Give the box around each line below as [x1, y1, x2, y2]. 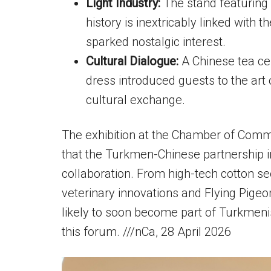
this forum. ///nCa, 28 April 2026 [62, 224, 231, 239]
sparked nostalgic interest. [86, 34, 226, 49]
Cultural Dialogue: [86, 54, 178, 68]
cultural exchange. [86, 93, 185, 107]
